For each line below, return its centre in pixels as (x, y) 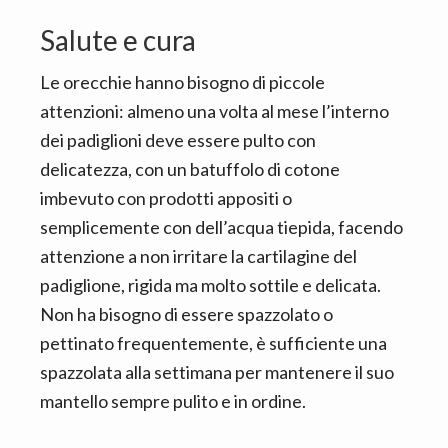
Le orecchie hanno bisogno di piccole (182, 82)
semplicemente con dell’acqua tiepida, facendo (221, 227)
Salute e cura (118, 40)
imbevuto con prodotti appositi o (166, 198)
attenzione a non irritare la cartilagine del (198, 256)
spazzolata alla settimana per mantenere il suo (217, 372)
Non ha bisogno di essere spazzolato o (186, 314)
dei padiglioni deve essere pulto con (178, 140)
